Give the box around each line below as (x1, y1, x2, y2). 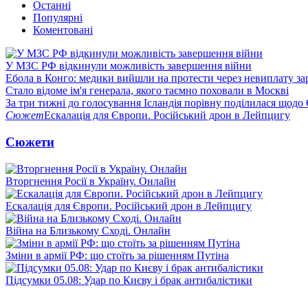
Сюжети (5, 134, 54, 149)
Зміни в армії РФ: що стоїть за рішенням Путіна (5, 249, 229, 261)
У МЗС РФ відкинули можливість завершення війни (5, 60, 252, 72)
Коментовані (33, 24, 93, 36)
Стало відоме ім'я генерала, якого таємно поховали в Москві (5, 85, 289, 97)
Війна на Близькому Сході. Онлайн (5, 224, 170, 236)
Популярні (33, 12, 82, 24)
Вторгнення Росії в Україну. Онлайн (5, 175, 176, 187)
